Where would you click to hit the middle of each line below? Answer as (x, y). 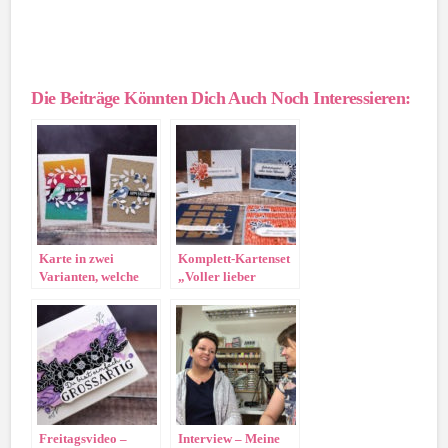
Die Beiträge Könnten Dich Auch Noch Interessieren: (221, 98)
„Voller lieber (217, 277)
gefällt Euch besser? (96, 295)
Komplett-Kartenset (234, 259)
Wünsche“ (207, 295)
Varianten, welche (89, 277)
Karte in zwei (77, 259)
